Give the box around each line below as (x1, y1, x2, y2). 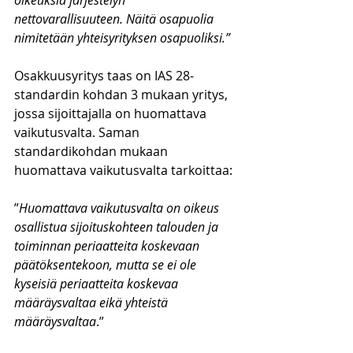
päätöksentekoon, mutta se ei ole (14, 256, 199, 273)
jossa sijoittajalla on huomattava (14, 105, 210, 122)
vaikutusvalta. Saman (14, 124, 143, 141)
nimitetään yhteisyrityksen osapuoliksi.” (14, 29, 230, 46)
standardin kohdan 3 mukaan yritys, (14, 86, 231, 103)
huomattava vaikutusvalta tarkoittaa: (14, 162, 232, 179)
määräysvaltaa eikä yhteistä (14, 294, 171, 311)
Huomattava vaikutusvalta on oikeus (19, 199, 222, 217)
